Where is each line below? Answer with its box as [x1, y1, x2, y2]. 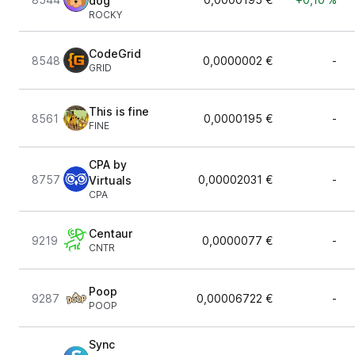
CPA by [89, 158, 127, 171]
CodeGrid [89, 47, 141, 60]
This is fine [89, 105, 149, 118]
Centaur [89, 227, 132, 240]
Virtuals [89, 174, 132, 187]
